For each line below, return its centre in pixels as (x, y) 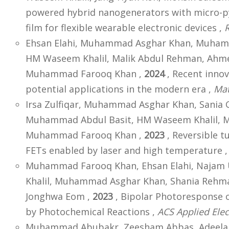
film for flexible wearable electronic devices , (125, 28)
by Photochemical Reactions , (91, 212)
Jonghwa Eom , (59, 197)
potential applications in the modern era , (120, 89)
